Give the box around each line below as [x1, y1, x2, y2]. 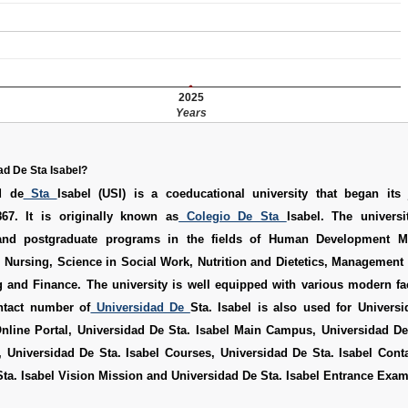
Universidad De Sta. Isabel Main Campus [76, 322, 313, 337]
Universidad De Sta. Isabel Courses [6, 345, 212, 360]
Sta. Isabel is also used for [189, 300, 358, 314]
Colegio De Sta [178, 209, 287, 223]
